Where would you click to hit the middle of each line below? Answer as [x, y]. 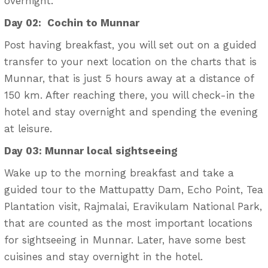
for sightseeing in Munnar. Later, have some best [125, 240]
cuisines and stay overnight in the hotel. [103, 256]
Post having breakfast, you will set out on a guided [130, 45]
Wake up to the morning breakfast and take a [119, 173]
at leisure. [28, 128]
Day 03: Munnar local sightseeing [91, 150]
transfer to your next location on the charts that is [130, 61]
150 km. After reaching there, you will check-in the [129, 95]
